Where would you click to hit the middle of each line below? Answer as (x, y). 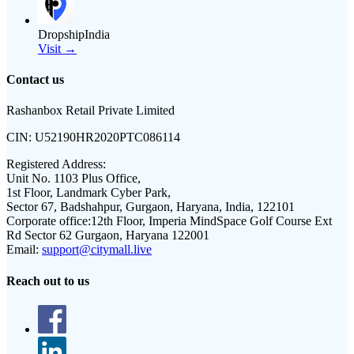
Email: (23, 250)
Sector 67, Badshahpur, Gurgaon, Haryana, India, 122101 (151, 207)
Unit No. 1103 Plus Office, (73, 179)
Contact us (35, 80)
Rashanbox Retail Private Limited (90, 111)
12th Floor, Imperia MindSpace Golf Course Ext (211, 221)
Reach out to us (48, 281)
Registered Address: (56, 164)
